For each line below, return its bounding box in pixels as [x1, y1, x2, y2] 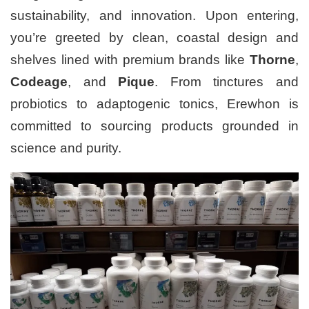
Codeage [10, 74, 68, 89]
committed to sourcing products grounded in [10, 118, 299, 133]
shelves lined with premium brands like [10, 52, 250, 67]
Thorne [250, 52, 295, 67]
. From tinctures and [154, 74, 299, 89]
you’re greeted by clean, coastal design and [10, 30, 299, 45]
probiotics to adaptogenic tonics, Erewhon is [10, 96, 299, 111]
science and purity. [10, 140, 121, 155]
